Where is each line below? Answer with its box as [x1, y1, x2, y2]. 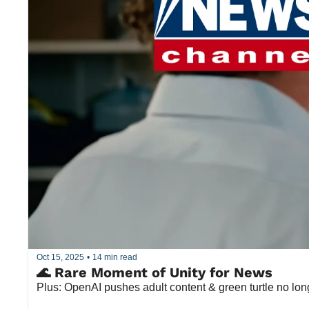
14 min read [92, 252, 137, 263]
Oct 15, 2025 [37, 252, 84, 263]
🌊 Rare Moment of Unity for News [37, 263, 272, 281]
